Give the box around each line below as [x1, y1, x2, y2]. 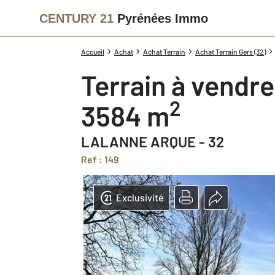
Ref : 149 [87, 153, 119, 165]
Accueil [81, 47, 104, 56]
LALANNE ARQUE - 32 [81, 133, 224, 150]
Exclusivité [116, 192, 164, 203]
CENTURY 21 [39, 11, 114, 25]
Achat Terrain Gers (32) [195, 47, 266, 56]
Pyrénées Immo [117, 11, 208, 25]
